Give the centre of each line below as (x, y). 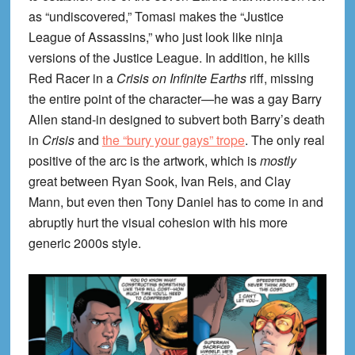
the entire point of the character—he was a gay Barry (175, 98)
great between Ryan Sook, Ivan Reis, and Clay (159, 181)
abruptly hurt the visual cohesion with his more (158, 222)
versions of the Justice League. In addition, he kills (169, 57)
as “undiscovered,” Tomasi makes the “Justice (156, 16)
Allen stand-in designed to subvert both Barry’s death (176, 119)
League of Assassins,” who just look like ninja (155, 36)
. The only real (284, 139)
